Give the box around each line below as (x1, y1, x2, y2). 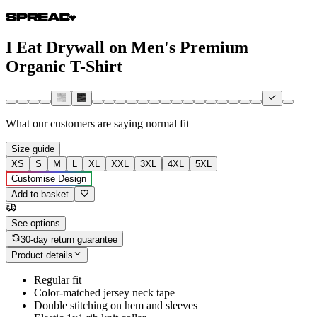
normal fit (146, 117, 189, 130)
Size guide (11, 144, 54, 155)
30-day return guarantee (21, 234, 118, 245)
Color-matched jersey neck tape (34, 287, 175, 299)
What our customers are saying (6, 117, 143, 130)
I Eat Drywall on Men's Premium (6, 38, 248, 57)
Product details (11, 250, 73, 261)
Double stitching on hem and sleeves (34, 299, 197, 312)
